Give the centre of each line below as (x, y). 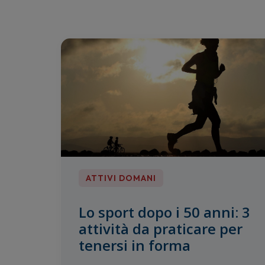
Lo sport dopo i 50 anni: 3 (164, 212)
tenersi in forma (135, 245)
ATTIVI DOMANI (121, 178)
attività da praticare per (161, 229)
